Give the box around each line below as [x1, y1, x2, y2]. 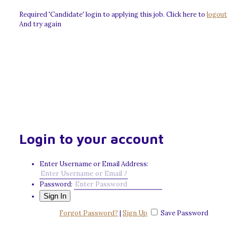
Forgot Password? [59, 208, 118, 217]
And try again [19, 19, 61, 28]
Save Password [161, 208, 208, 217]
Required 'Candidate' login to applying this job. [19, 10, 166, 19]
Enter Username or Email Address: [40, 159, 148, 168]
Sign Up [123, 208, 147, 217]
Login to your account [19, 131, 164, 147]
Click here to [166, 10, 207, 19]
